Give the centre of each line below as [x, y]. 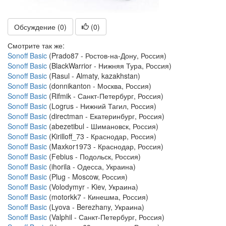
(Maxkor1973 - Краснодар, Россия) [105, 146]
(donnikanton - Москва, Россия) [99, 86]
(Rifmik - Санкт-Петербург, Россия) [105, 96]
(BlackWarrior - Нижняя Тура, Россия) [109, 66]
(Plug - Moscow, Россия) [87, 177]
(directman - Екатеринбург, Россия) [106, 116]
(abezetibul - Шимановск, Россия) [103, 126]
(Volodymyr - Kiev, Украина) [93, 187]
